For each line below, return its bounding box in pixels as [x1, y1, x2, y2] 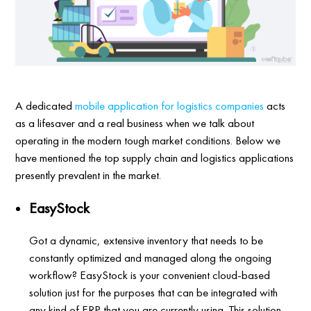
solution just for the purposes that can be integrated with [29, 284, 278, 300]
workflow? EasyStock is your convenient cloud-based [29, 267, 271, 283]
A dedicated [15, 97, 76, 113]
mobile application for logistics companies [75, 97, 264, 113]
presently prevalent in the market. [15, 167, 162, 183]
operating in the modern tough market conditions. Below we [15, 132, 281, 148]
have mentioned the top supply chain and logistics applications [15, 149, 294, 165]
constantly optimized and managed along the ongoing [29, 249, 272, 265]
